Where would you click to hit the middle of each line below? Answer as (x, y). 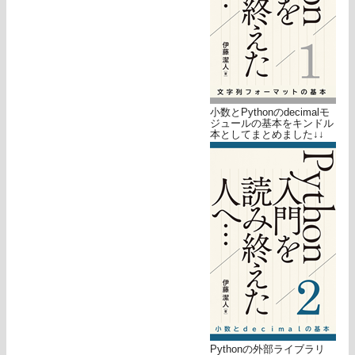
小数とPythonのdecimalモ (270, 112)
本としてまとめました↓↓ (267, 134)
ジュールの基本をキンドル (272, 123)
